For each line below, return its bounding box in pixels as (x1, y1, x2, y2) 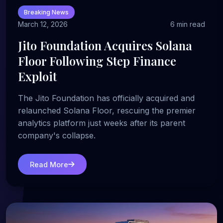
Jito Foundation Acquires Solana (18, 37, 192, 54)
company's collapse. (18, 130, 96, 141)
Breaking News (24, 8, 69, 16)
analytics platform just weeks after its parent (18, 118, 185, 128)
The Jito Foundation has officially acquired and (18, 93, 195, 104)
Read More (30, 160, 68, 169)
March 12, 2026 (18, 20, 68, 29)
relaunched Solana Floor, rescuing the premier (18, 106, 196, 116)
